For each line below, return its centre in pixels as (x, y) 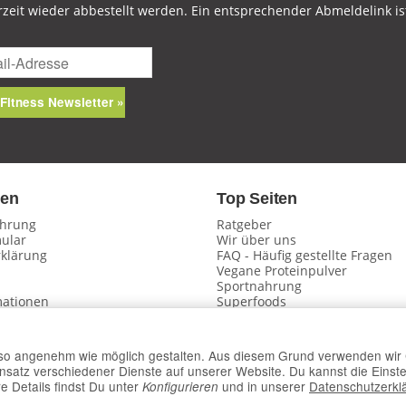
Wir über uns (256, 240)
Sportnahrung (259, 286)
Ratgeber (244, 225)
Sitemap (242, 333)
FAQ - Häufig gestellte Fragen (304, 256)
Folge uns (255, 359)
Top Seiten (257, 199)
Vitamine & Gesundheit (287, 317)
